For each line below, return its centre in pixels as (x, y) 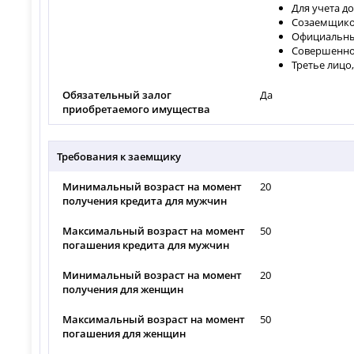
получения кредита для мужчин (145, 200)
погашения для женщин (124, 333)
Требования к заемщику (119, 156)
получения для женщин (123, 289)
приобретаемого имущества (137, 109)
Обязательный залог (117, 94)
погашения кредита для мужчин (146, 245)
